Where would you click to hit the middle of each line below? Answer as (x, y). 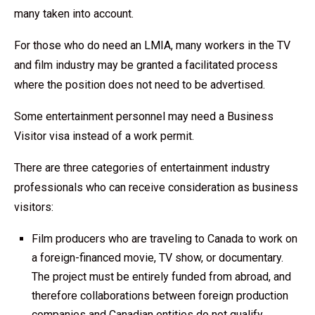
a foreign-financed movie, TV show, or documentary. (157, 258)
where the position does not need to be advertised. (140, 85)
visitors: (34, 207)
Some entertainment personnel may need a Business (144, 116)
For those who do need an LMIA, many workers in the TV (152, 45)
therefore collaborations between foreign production (160, 296)
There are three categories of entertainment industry (142, 168)
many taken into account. (74, 14)
